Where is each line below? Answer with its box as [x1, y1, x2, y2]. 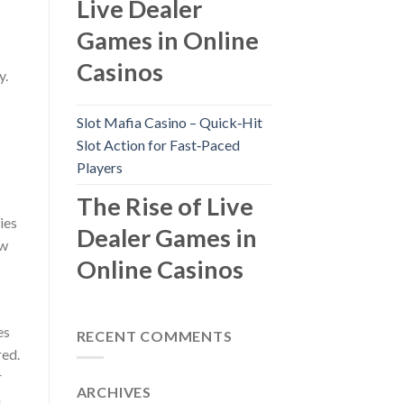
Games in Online [76, 24, 259, 55]
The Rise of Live [76, 191, 253, 222]
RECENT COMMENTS [76, 326, 233, 344]
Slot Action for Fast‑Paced [76, 136, 240, 154]
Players [76, 159, 123, 177]
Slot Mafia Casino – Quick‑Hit [76, 114, 262, 132]
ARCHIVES [76, 383, 151, 401]
